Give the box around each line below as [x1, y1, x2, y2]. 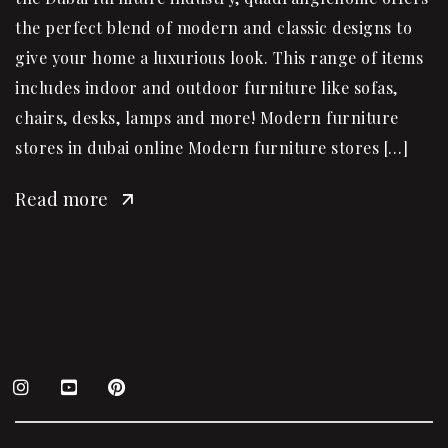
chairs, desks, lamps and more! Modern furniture [15, 106, 399, 128]
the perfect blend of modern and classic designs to [15, 16, 412, 38]
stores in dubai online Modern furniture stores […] [15, 136, 408, 158]
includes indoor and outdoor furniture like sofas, [15, 76, 398, 98]
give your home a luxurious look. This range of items [15, 46, 423, 68]
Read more [15, 186, 109, 211]
